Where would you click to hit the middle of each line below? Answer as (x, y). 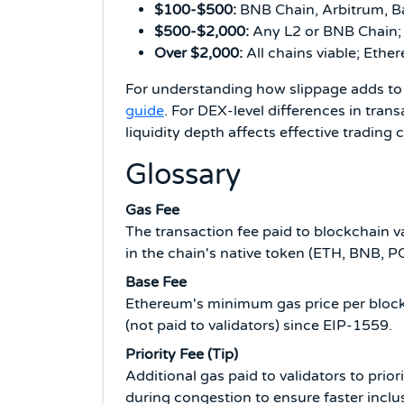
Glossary (183, 174)
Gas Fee (152, 210)
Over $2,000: (198, 53)
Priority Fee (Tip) (182, 354)
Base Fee (156, 282)
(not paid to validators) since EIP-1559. (259, 325)
